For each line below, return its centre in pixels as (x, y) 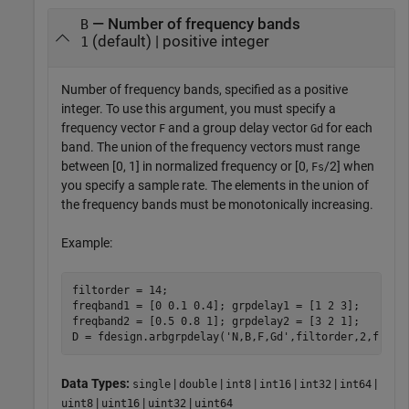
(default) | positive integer (178, 41)
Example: (87, 243)
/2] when (349, 167)
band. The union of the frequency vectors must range (210, 147)
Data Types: (97, 384)
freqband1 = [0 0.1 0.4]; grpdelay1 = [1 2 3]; (215, 305)
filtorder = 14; (120, 290)
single (152, 385)
